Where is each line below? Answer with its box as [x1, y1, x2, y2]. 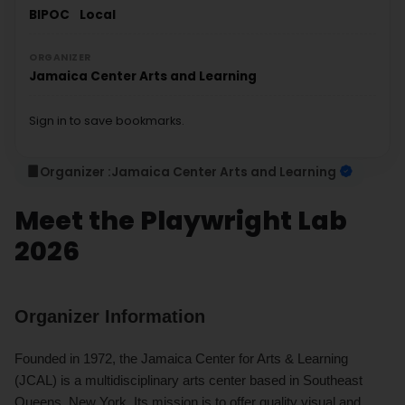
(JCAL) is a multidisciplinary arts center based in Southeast [14, 372, 363, 388]
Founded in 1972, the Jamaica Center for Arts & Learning [14, 350, 348, 366]
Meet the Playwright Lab [14, 202, 347, 239]
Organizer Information [14, 306, 205, 326]
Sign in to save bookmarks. [29, 112, 184, 128]
